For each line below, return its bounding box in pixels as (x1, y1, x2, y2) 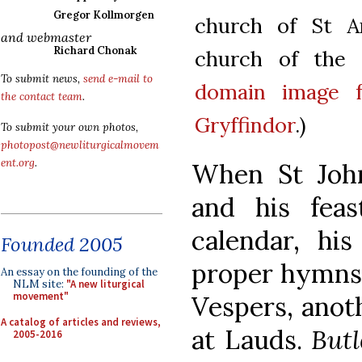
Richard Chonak (53, 44, 137, 57)
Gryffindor (195, 111, 295, 138)
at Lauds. (192, 322, 312, 356)
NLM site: (13, 277, 66, 291)
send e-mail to (83, 72, 153, 86)
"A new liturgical (66, 277, 145, 291)
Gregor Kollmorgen (53, 8, 154, 22)
